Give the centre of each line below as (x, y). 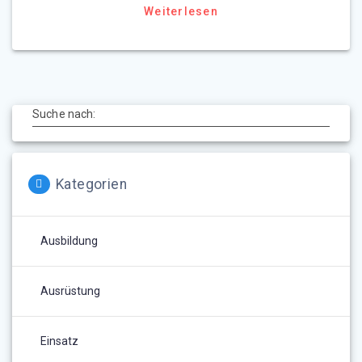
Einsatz (59, 341)
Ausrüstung (70, 291)
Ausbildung (69, 241)
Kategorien (91, 185)
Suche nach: (64, 114)
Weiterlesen (181, 12)
